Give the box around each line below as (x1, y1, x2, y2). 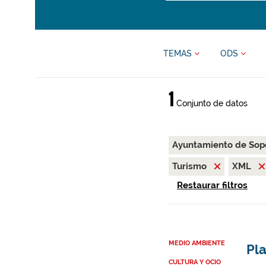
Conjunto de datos (173, 99, 248, 108)
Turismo (172, 161, 209, 172)
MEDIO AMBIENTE (168, 239, 225, 248)
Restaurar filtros (176, 180, 248, 191)
